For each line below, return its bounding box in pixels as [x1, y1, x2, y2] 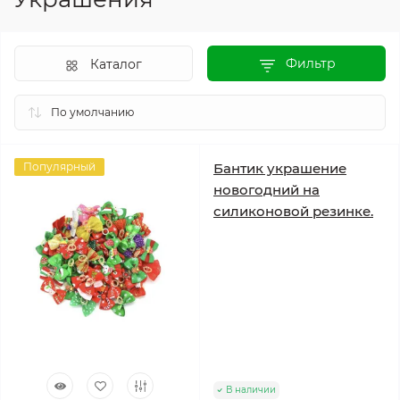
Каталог [90, 56, 142, 73]
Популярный [23, 160, 96, 174]
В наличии [226, 384, 276, 396]
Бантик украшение [213, 160, 346, 178]
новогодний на [213, 181, 320, 199]
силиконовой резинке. [213, 203, 373, 221]
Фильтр [285, 55, 336, 72]
